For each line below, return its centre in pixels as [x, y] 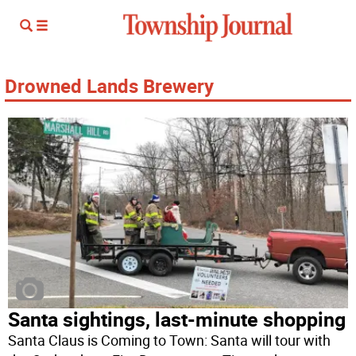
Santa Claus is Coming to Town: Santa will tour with [170, 341]
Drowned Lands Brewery [109, 86]
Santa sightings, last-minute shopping [177, 319]
